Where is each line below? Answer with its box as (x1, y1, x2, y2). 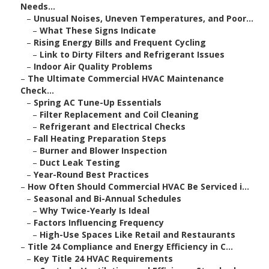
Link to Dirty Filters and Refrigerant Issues (40, 49, 225, 61)
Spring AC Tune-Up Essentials (34, 97, 162, 109)
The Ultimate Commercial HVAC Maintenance (28, 73, 224, 85)
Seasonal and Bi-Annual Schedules (34, 193, 181, 205)
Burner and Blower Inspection (40, 145, 167, 157)
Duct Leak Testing (40, 157, 120, 169)
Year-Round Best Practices (34, 169, 149, 181)
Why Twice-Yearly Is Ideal (40, 205, 150, 217)
